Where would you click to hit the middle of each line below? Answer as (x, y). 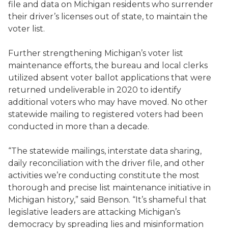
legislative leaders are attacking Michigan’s (94, 212)
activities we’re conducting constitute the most (104, 175)
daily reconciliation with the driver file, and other (106, 163)
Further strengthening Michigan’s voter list (96, 53)
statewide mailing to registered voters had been (106, 114)
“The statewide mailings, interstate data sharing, (105, 151)
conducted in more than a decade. (79, 126)
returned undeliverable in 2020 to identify (95, 90)
